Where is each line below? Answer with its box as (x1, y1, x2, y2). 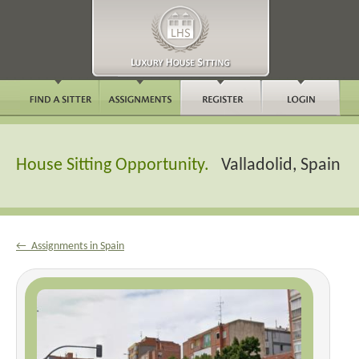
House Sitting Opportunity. (16, 156, 221, 175)
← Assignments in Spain (16, 240, 124, 252)
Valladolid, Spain (221, 156, 341, 175)
